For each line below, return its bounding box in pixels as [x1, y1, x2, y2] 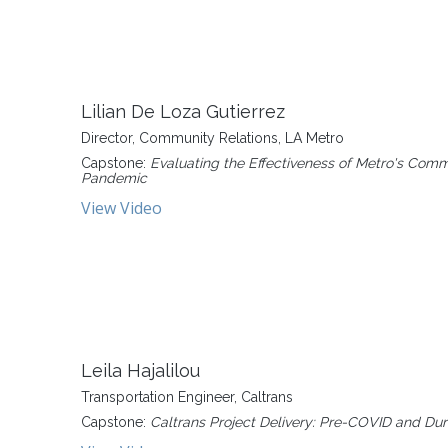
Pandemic [81, 170, 147, 186]
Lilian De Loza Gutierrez [81, 101, 285, 122]
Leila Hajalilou [81, 360, 200, 381]
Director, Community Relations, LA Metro [81, 130, 344, 146]
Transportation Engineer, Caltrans [81, 389, 293, 405]
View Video [81, 197, 162, 219]
